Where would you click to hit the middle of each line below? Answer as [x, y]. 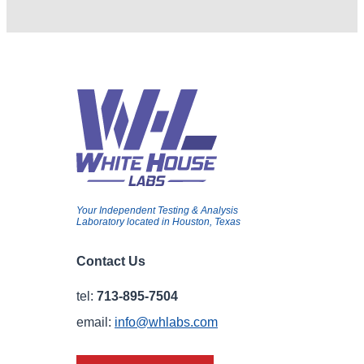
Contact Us [111, 261]
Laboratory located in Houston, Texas [158, 222]
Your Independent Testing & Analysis [157, 210]
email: [94, 322]
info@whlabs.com [166, 322]
